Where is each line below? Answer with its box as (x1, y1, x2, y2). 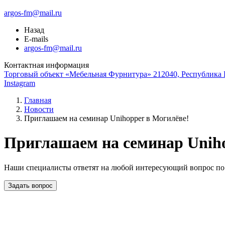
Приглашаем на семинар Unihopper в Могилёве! (24, 114, 189, 123)
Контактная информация (4, 61, 89, 69)
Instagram (4, 79, 35, 87)
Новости (24, 105, 54, 114)
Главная (24, 96, 51, 104)
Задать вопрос (8, 181, 53, 189)
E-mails (24, 35, 48, 43)
